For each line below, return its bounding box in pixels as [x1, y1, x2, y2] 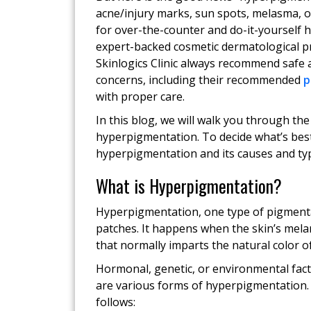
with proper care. [95, 89, 185, 104]
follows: [95, 294, 135, 310]
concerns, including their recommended [95, 72, 303, 87]
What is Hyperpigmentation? [95, 173, 282, 199]
